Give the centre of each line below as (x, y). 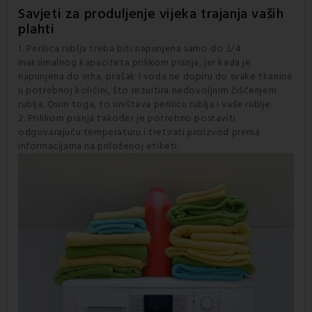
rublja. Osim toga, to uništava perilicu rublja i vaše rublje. (146, 104)
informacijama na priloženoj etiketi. (99, 146)
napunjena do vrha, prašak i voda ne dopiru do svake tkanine (156, 76)
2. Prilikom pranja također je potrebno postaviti (127, 118)
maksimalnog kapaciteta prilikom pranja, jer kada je (135, 62)
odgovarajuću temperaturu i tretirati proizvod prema (139, 132)
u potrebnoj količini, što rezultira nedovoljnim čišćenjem (148, 90)
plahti (37, 29)
